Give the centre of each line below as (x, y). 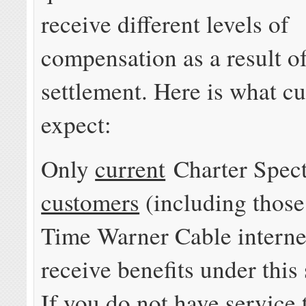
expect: (76, 124)
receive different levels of (165, 23)
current (130, 168)
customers (91, 201)
